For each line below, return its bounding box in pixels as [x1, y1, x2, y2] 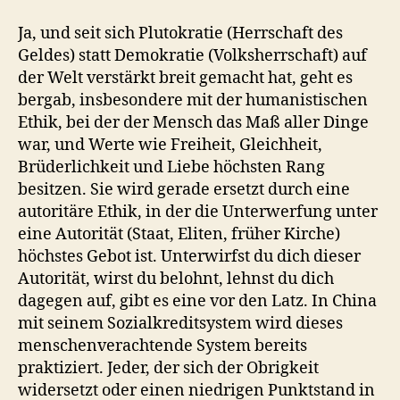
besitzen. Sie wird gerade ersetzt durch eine [18, 179, 350, 200]
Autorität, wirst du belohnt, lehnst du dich [18, 269, 334, 289]
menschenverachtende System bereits [18, 336, 307, 356]
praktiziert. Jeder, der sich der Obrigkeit [18, 358, 319, 379]
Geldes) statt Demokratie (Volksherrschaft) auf [18, 46, 367, 66]
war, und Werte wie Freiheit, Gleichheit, [18, 135, 322, 155]
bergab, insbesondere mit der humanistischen [18, 90, 368, 111]
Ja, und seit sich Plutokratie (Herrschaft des [18, 23, 343, 44]
